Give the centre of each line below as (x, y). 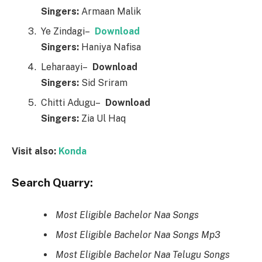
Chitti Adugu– (73, 103)
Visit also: (35, 151)
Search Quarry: (52, 182)
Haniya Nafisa (110, 47)
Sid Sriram (103, 83)
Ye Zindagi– (68, 32)
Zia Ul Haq (102, 119)
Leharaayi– (67, 67)
